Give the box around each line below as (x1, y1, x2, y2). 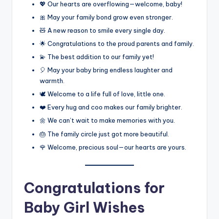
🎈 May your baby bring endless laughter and (40, 66, 173, 74)
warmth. (40, 77, 65, 85)
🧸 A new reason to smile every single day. (40, 26, 165, 34)
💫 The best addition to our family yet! (40, 53, 154, 61)
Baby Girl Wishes (24, 198, 145, 217)
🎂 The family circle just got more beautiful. (40, 130, 169, 138)
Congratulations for (24, 178, 165, 197)
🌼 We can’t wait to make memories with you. (40, 116, 175, 125)
